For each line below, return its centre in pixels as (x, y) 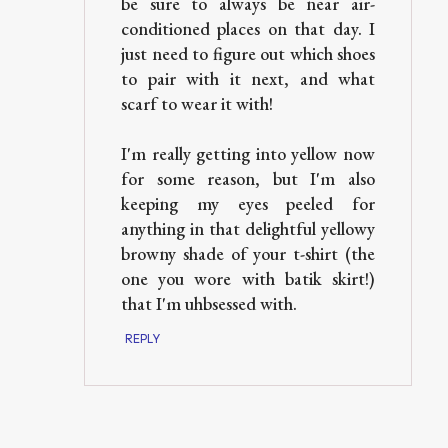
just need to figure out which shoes (248, 53)
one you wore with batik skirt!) (248, 278)
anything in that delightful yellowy (248, 228)
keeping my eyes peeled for (248, 203)
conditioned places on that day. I (248, 28)
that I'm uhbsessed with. (209, 303)
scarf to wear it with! (197, 103)
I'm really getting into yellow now (248, 153)
